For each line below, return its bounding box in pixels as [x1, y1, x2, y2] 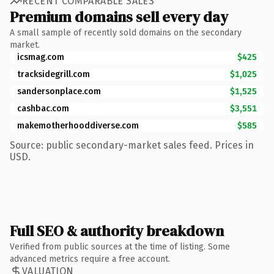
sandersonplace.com [17, 86, 101, 97]
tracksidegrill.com [17, 68, 90, 80]
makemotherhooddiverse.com [17, 120, 139, 131]
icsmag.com [17, 51, 64, 62]
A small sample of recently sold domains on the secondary [10, 27, 242, 38]
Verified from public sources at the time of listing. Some [10, 241, 230, 252]
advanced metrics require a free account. [10, 253, 170, 264]
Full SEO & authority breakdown [10, 220, 224, 241]
